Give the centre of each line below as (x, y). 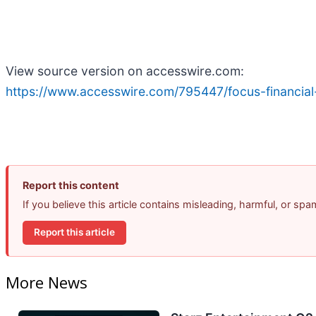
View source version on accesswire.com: (125, 71)
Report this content (71, 185)
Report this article (74, 232)
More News (47, 282)
